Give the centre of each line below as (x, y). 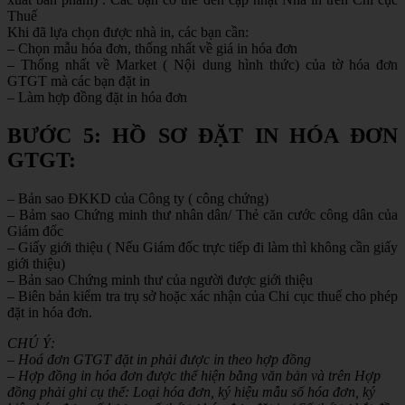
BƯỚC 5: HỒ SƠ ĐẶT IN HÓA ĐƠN (202, 135)
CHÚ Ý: (31, 343)
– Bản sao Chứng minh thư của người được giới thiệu (160, 279)
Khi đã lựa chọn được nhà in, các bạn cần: (128, 33)
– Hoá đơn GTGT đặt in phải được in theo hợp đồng (159, 359)
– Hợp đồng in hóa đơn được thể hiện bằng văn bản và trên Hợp (194, 375)
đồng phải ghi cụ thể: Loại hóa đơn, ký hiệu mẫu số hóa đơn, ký (191, 391)
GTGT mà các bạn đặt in (79, 81)
